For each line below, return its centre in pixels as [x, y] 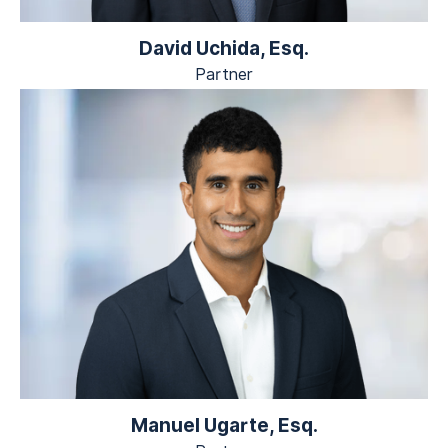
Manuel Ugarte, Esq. [224, 425]
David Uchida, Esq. [224, 48]
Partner [224, 75]
